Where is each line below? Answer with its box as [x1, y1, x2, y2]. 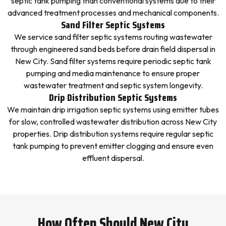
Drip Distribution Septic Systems [49, 89, 177, 105]
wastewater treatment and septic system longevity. [23, 80, 203, 90]
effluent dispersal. [82, 153, 144, 163]
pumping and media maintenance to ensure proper [26, 68, 200, 78]
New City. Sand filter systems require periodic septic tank [15, 56, 211, 66]
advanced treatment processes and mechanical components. [7, 8, 219, 18]
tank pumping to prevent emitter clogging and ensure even [13, 141, 213, 151]
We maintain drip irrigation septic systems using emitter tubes [7, 104, 219, 115]
